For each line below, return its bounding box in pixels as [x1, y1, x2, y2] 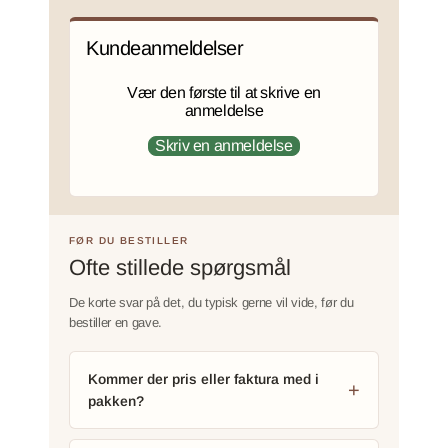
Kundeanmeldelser [86, 36, 243, 59]
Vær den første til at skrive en [127, 83, 321, 101]
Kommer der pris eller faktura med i [88, 370, 319, 387]
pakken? [88, 392, 144, 409]
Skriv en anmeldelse [155, 136, 293, 154]
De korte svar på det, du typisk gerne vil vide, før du [69, 294, 354, 310]
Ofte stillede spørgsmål [69, 254, 291, 280]
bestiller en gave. [69, 314, 163, 330]
